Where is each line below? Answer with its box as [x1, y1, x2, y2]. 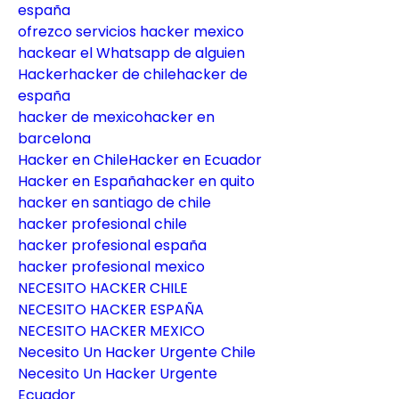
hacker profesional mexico [18, 256, 205, 277]
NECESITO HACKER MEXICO [18, 320, 205, 341]
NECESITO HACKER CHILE [18, 277, 188, 298]
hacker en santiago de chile [18, 191, 211, 213]
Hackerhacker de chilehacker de [18, 63, 248, 85]
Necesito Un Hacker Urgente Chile [18, 341, 256, 362]
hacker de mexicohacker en [18, 106, 215, 127]
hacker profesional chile [18, 213, 187, 234]
